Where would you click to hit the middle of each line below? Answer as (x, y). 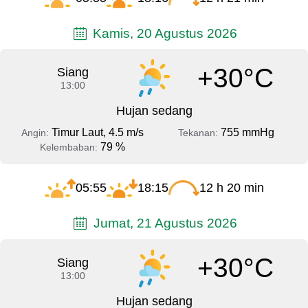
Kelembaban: (70, 147)
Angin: (36, 133)
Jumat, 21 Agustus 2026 (163, 223)
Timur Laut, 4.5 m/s (97, 133)
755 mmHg (247, 133)
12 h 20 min (231, 188)
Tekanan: (199, 133)
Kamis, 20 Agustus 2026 (164, 33)
